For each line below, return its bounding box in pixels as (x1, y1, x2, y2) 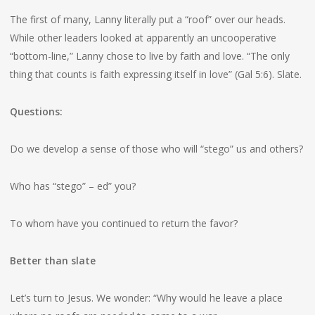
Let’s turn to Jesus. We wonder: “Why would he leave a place (9, 291, 283, 304)
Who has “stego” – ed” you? (9, 179, 136, 193)
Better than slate (9, 254, 96, 267)
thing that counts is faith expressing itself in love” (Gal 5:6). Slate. (9, 67, 302, 81)
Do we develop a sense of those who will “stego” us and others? (9, 142, 303, 155)
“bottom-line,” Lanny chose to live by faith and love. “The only (9, 49, 290, 63)
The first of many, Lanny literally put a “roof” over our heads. (9, 13, 285, 26)
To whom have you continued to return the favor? (9, 217, 238, 230)
